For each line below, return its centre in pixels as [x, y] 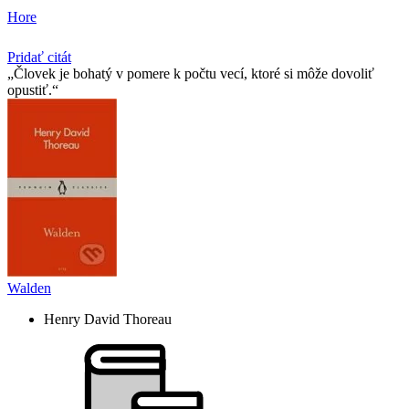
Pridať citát [39, 58]
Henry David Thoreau [108, 320]
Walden [29, 288]
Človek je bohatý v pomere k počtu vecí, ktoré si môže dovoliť [194, 74]
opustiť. [30, 90]
